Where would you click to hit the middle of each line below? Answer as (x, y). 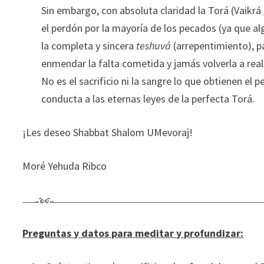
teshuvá (155, 46)
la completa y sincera (89, 46)
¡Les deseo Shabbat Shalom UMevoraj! (108, 132)
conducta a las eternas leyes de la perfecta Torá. (148, 99)
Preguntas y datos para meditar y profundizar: (133, 233)
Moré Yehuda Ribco (65, 166)
